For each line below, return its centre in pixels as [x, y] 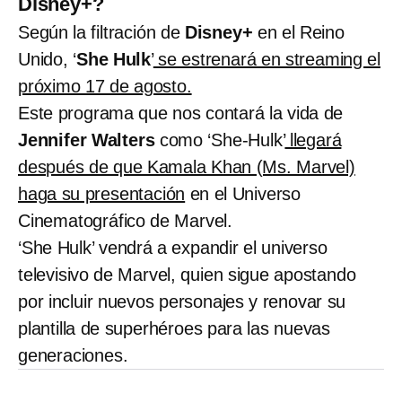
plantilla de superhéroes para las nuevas [174, 328]
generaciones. [73, 355]
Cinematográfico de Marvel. [126, 220]
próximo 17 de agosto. [105, 86]
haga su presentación [102, 193]
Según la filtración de [101, 32]
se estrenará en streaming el [267, 59]
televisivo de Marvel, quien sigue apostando [187, 274]
